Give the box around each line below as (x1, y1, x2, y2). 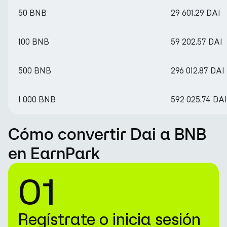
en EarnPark (8, 144, 100, 162)
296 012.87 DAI (171, 66, 224, 75)
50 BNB (18, 8, 47, 18)
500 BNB (18, 66, 51, 75)
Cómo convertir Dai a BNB (8, 125, 206, 143)
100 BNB (18, 37, 49, 47)
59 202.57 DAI (171, 37, 222, 47)
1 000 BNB (18, 95, 56, 104)
